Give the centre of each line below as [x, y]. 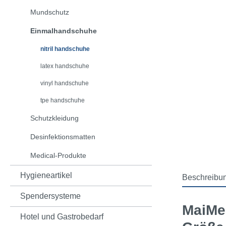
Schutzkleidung [54, 118]
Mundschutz [50, 12]
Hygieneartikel [46, 176]
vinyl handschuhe [65, 83]
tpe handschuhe [63, 101]
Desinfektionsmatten [63, 137]
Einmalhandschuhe [64, 31]
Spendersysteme [50, 196]
